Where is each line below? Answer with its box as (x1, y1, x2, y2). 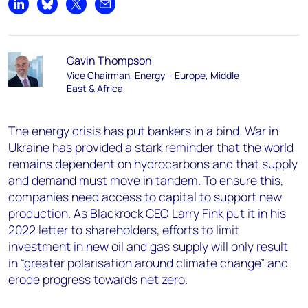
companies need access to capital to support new (8, 188, 282, 205)
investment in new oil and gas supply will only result (8, 238, 288, 254)
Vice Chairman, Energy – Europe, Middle (66, 69, 239, 82)
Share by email (104, 3, 175, 19)
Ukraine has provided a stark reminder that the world (8, 139, 294, 155)
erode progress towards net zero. (8, 271, 188, 287)
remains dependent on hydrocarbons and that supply (8, 155, 298, 172)
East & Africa (66, 82, 123, 95)
